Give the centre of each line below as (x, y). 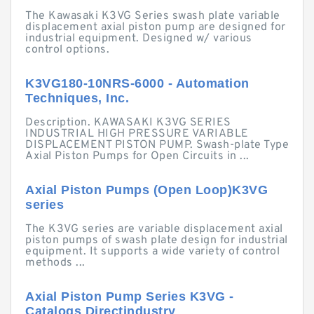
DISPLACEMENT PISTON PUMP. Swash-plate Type (157, 145)
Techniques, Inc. (77, 98)
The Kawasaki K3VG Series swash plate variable (153, 16)
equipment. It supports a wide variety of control (152, 252)
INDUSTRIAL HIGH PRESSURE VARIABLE (137, 134)
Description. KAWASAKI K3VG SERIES (128, 123)
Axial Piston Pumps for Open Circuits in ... (137, 156)
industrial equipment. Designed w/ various (139, 39)
